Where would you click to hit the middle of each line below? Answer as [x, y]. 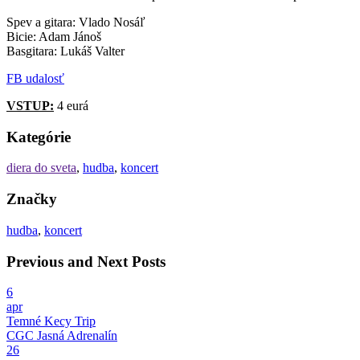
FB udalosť [35, 78]
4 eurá [71, 105]
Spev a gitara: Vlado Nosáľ [76, 22]
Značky [32, 199]
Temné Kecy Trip [51, 321]
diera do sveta [41, 168]
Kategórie [39, 137]
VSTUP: [30, 105]
